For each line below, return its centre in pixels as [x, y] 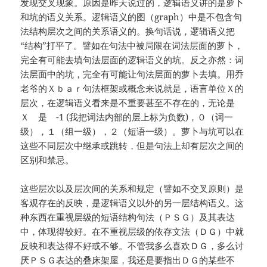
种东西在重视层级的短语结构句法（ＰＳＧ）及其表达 [128, 217]
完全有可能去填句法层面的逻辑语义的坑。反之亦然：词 [132, 60]
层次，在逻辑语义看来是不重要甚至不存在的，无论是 [132, 103]
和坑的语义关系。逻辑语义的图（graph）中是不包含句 [131, 17]
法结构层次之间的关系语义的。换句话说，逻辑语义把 [128, 31]
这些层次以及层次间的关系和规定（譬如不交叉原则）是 [132, 189]
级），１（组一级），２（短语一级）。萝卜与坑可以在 [132, 131]
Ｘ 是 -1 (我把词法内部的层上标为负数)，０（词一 [127, 117]
